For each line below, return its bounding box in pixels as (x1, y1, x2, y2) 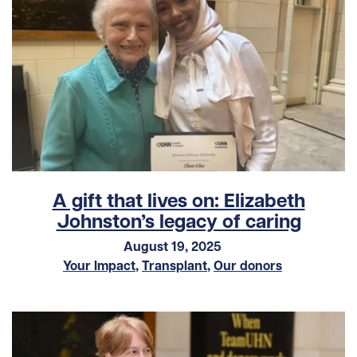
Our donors (214, 257, 282, 274)
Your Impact (63, 257, 135, 274)
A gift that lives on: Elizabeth (52, 188, 305, 214)
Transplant (142, 257, 207, 274)
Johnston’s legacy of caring (56, 209, 301, 234)
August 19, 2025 (124, 238, 222, 255)
